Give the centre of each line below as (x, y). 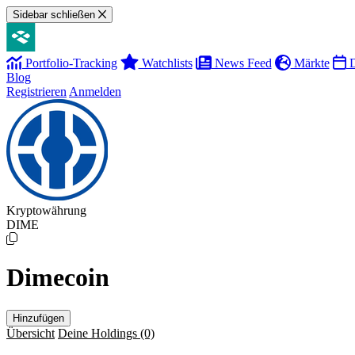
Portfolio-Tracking (70, 63)
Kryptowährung (46, 210)
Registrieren (36, 92)
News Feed (241, 63)
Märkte (310, 63)
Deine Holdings (99, 333)
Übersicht (31, 333)
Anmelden (95, 92)
